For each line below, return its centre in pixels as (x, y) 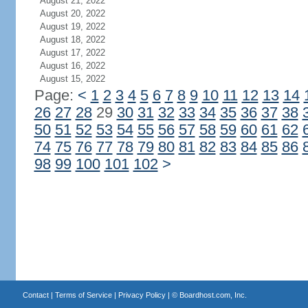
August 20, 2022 (72, 13)
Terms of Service (83, 295)
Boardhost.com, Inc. (213, 295)
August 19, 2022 (72, 26)
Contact (35, 295)
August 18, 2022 (72, 40)
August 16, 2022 (72, 66)
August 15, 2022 (72, 79)
